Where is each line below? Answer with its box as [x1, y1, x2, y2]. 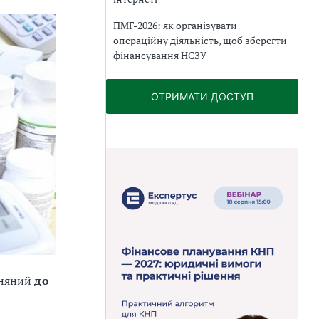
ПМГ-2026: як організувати [113, 18, 237, 32]
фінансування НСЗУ [113, 48, 206, 62]
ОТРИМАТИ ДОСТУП [151, 90, 253, 103]
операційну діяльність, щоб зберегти [113, 33, 287, 47]
